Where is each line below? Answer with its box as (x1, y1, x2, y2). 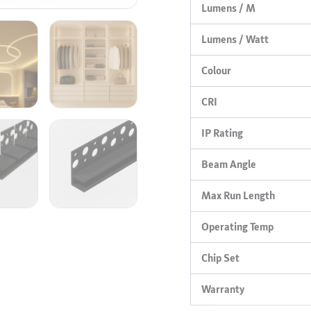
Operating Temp (201, 220, 274, 233)
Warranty (201, 283, 245, 296)
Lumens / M (201, 1, 256, 15)
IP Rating (201, 126, 244, 140)
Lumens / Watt (201, 33, 269, 46)
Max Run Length (201, 189, 276, 202)
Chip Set (201, 251, 240, 264)
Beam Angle (201, 158, 257, 171)
